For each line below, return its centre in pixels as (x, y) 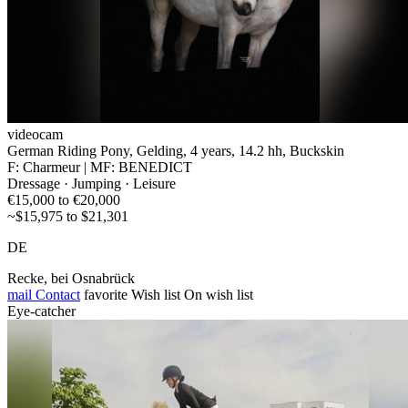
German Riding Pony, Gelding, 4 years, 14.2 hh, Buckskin (176, 150)
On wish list (219, 294)
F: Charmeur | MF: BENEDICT (100, 167)
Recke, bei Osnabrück (71, 278)
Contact (56, 294)
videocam (35, 134)
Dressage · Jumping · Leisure (92, 183)
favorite (106, 294)
